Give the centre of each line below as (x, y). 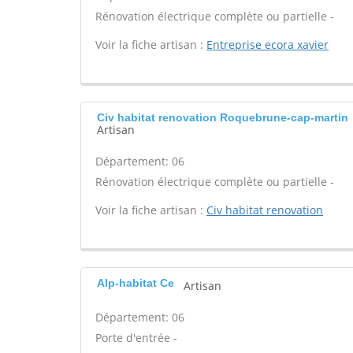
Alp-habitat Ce (136, 283)
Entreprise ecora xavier (268, 45)
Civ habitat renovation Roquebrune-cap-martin (223, 117)
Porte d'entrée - (136, 338)
